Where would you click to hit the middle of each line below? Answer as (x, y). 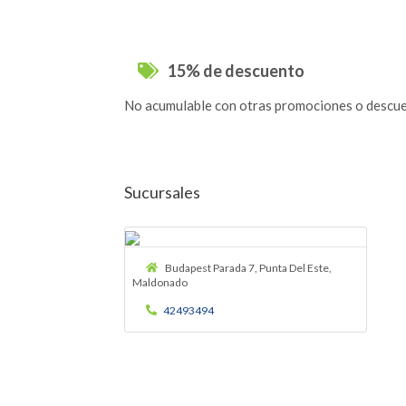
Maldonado (159, 282)
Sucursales (162, 192)
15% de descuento (235, 70)
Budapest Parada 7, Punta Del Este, (248, 267)
